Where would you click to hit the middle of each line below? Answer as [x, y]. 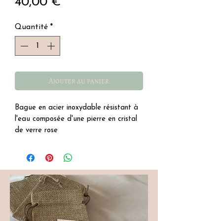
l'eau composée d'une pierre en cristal [76, 119]
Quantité [31, 27]
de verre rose [36, 130]
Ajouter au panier [79, 81]
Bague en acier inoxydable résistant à [76, 108]
